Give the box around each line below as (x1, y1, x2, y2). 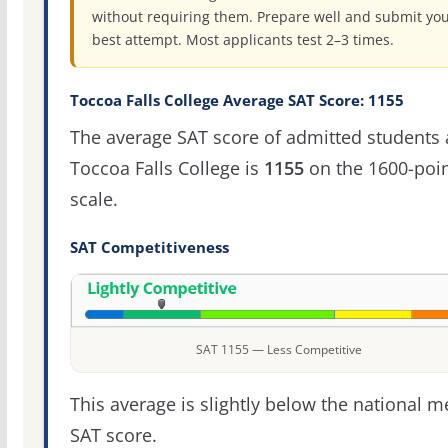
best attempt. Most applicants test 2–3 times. (91, 29, 394, 49)
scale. (69, 186, 118, 211)
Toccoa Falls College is (69, 155, 264, 180)
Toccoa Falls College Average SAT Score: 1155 (69, 90, 404, 110)
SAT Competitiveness (69, 237, 229, 257)
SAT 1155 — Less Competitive (196, 341, 363, 359)
